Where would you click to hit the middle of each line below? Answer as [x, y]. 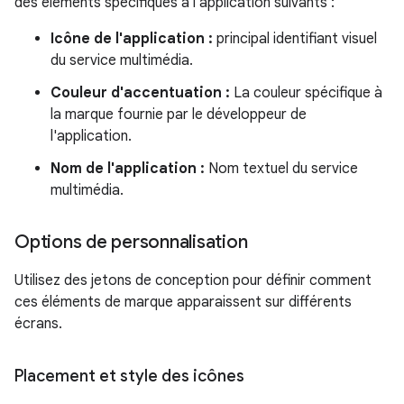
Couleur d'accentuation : [140, 93]
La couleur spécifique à [306, 93]
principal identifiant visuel [295, 39]
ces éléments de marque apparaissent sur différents [183, 302]
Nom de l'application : [128, 169]
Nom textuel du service [281, 169]
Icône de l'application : [132, 39]
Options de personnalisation [131, 242]
